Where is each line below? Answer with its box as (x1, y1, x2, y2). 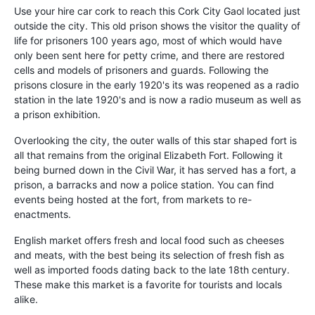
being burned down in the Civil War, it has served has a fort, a (14, 164, 296, 176)
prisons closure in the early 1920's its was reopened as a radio (14, 79, 299, 91)
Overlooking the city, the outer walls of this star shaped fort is (14, 134, 297, 147)
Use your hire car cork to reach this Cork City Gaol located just (14, 5, 300, 18)
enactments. (14, 208, 71, 221)
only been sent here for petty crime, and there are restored (14, 49, 285, 62)
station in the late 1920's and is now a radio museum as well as (14, 94, 301, 106)
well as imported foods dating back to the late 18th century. (14, 264, 290, 276)
